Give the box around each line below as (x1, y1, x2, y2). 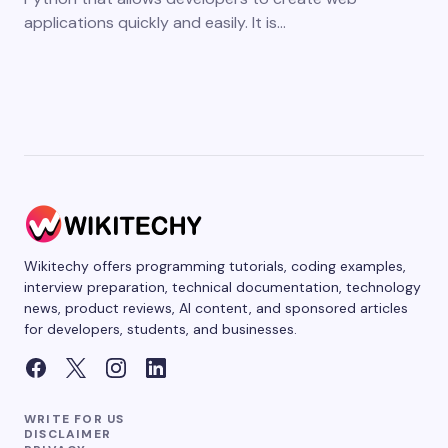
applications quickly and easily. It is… (24, 12, 286, 34)
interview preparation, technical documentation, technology (24, 278, 421, 297)
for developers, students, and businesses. (24, 320, 297, 339)
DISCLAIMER (24, 426, 111, 443)
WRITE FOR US (24, 411, 125, 428)
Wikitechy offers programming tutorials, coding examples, (24, 257, 406, 276)
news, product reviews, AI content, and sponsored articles (24, 299, 408, 318)
